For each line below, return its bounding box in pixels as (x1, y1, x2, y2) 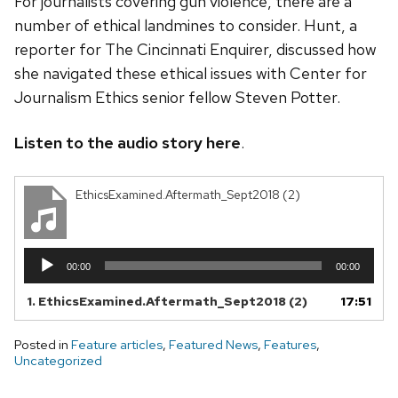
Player (23, 266, 59, 283)
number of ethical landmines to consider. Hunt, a (14, 14, 357, 36)
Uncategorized (14, 351, 102, 370)
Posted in (14, 335, 71, 354)
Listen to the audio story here (14, 131, 241, 153)
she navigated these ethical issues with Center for (14, 62, 367, 84)
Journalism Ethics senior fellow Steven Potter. (14, 86, 340, 107)
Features (264, 335, 316, 354)
